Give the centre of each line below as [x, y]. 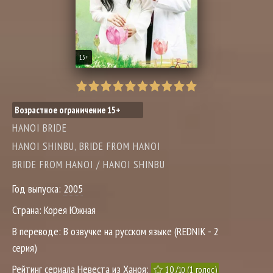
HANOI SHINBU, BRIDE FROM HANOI [86, 146]
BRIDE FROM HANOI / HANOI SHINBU [89, 165]
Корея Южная [70, 210]
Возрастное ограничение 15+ [68, 110]
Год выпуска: [38, 189]
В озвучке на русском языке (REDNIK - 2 [141, 231]
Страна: [28, 210]
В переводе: [38, 231]
